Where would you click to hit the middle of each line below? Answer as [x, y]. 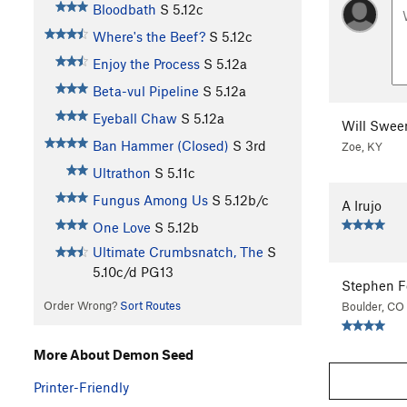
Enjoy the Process [146, 64]
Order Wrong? [81, 306]
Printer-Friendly [81, 387]
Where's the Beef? [149, 37]
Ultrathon [121, 173]
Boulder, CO [373, 307]
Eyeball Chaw [134, 119]
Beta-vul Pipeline [145, 91]
